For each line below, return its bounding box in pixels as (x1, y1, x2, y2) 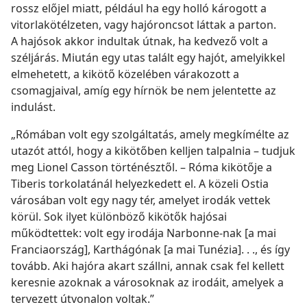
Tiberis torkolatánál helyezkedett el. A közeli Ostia (11, 176, 269, 192)
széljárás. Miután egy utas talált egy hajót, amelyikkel (11, 50, 285, 66)
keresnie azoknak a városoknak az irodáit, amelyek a (11, 275, 284, 291)
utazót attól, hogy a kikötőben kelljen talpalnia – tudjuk (11, 143, 295, 159)
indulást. (11, 99, 56, 115)
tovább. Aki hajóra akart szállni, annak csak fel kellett (11, 258, 284, 274)
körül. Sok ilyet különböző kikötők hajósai (11, 209, 227, 225)
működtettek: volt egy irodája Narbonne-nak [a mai (11, 225, 276, 241)
